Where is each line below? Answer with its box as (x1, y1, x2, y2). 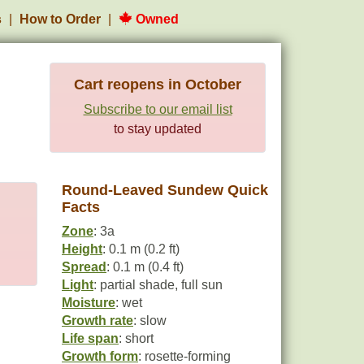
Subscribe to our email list (83, 102, 232, 116)
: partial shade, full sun (93, 278, 223, 292)
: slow (133, 314, 167, 327)
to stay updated (114, 122, 201, 136)
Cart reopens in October (74, 76, 241, 93)
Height (62, 242, 102, 256)
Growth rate (62, 314, 133, 327)
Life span (62, 331, 119, 345)
